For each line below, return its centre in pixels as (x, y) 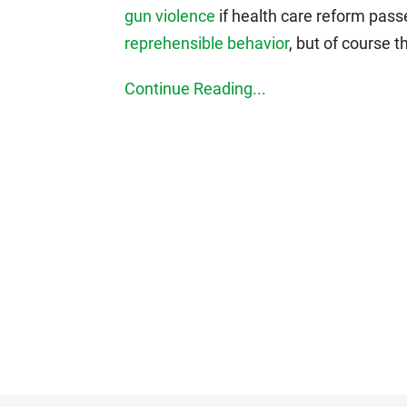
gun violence (170, 16)
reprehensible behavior (207, 43)
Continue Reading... (195, 89)
